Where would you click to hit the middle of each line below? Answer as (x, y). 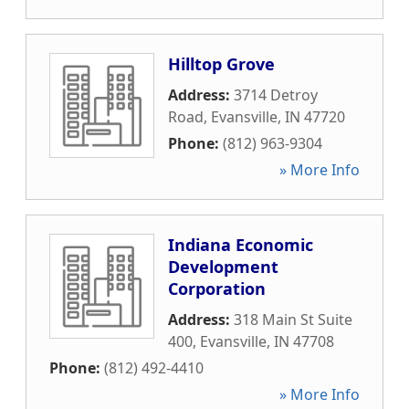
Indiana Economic (241, 245)
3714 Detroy (276, 95)
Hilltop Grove (221, 64)
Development (223, 267)
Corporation (217, 288)
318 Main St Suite (293, 320)
